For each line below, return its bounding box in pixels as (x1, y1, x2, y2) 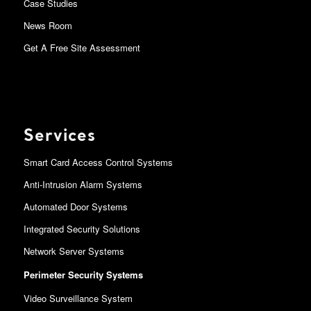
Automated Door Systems (23, 199, 128, 213)
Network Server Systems (23, 244, 124, 258)
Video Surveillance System (23, 291, 133, 305)
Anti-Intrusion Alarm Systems (23, 177, 142, 191)
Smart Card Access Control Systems (23, 155, 173, 169)
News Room (23, 19, 72, 32)
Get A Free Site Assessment (23, 41, 140, 54)
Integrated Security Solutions (23, 221, 140, 235)
